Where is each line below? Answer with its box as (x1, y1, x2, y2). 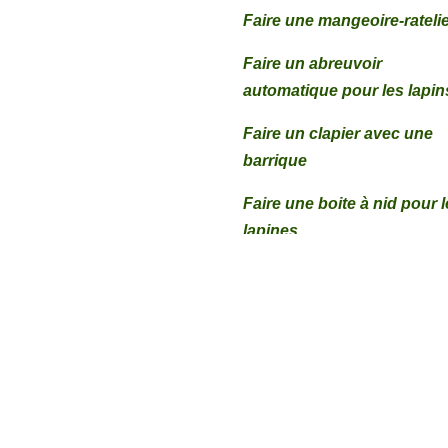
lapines (243, 221, 299, 239)
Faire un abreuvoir (243, 54, 383, 72)
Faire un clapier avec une (243, 124, 434, 142)
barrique (243, 151, 308, 169)
